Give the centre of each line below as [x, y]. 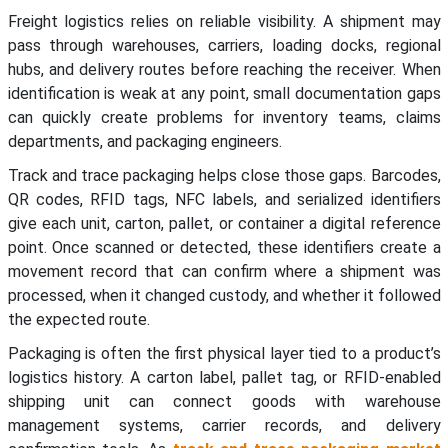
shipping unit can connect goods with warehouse [224, 402]
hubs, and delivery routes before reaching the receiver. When [224, 70]
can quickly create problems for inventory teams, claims [224, 118]
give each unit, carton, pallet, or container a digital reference [224, 224]
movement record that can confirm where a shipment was [224, 272]
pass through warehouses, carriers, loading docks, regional [224, 46]
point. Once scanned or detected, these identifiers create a [224, 248]
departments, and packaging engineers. [144, 142]
